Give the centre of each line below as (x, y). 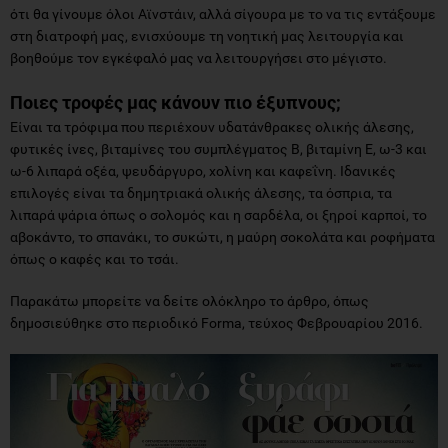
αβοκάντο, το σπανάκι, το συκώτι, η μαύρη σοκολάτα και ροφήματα (222, 236)
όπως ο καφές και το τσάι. (94, 258)
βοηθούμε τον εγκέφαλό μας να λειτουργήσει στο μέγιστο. (198, 57)
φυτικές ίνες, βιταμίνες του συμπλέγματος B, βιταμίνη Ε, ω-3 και (218, 148)
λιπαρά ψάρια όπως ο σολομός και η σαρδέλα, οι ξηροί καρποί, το (218, 214)
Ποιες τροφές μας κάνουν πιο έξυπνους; (175, 102)
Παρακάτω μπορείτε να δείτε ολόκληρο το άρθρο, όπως (189, 300)
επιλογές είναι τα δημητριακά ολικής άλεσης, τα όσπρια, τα (201, 192)
